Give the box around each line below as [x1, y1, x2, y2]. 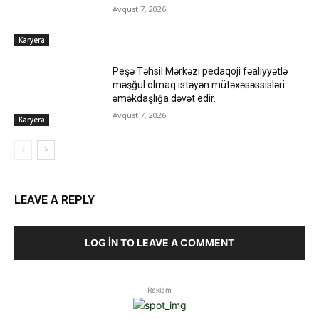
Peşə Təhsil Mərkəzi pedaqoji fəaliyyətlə [113, 66, 288, 78]
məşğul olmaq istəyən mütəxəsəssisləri [113, 79, 286, 91]
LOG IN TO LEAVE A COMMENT [85, 236, 234, 249]
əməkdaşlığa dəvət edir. [113, 93, 216, 105]
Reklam [147, 286, 172, 295]
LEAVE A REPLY [14, 193, 95, 207]
